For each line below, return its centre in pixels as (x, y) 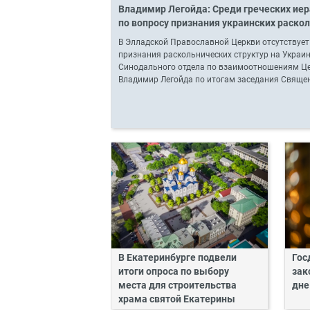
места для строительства (177, 285)
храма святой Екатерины (177, 299)
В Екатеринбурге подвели (177, 257)
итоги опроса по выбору (174, 271)
